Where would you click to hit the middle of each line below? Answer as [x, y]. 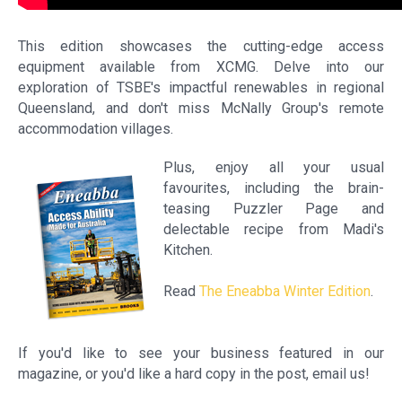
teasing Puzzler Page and [274, 209]
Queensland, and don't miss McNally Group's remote [201, 108]
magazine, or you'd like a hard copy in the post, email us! [194, 374]
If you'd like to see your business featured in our [201, 353]
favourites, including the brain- [274, 188]
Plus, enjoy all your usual [274, 167]
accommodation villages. [96, 129]
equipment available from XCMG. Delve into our [201, 67]
